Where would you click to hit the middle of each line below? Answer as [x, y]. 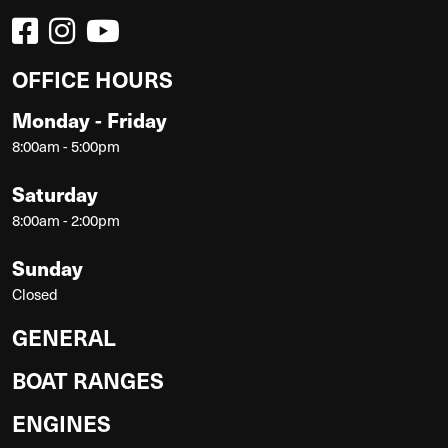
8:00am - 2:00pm [66, 220]
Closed [35, 294]
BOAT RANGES [88, 380]
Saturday [55, 194]
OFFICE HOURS [92, 79]
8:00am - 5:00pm [66, 146]
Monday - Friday [89, 120]
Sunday [47, 268]
